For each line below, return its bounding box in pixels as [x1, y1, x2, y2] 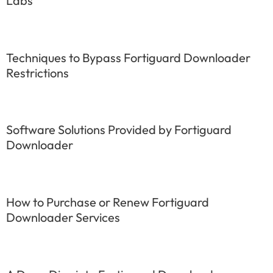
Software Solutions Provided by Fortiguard [6, 122, 232, 138]
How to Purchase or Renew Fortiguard [6, 194, 209, 210]
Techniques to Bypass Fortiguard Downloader [6, 49, 250, 65]
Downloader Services [6, 210, 120, 225]
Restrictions [6, 65, 69, 80]
